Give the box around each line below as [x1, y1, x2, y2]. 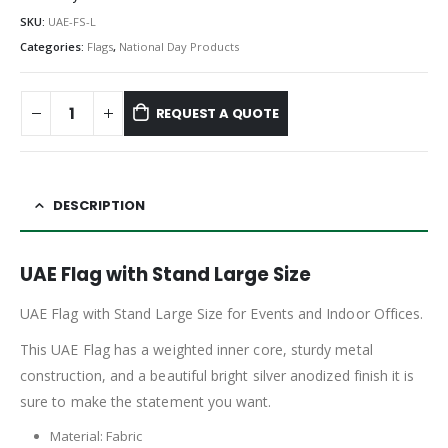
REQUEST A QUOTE [155, 103, 279, 123]
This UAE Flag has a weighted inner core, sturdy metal [20, 339, 373, 359]
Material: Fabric [49, 426, 142, 445]
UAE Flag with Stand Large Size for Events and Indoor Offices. [20, 303, 424, 323]
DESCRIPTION [53, 195, 145, 215]
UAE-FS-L [48, 13, 96, 29]
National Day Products [119, 39, 239, 55]
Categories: [20, 39, 87, 55]
